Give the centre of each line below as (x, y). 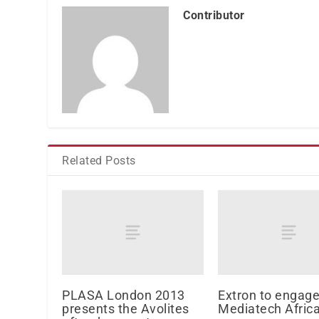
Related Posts (99, 160)
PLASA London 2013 (124, 296)
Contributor (214, 15)
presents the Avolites (126, 309)
